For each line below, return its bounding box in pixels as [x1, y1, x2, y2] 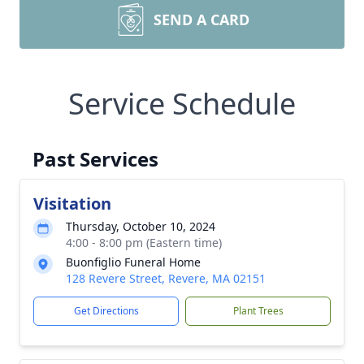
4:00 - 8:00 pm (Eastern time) [66, 235, 222, 250]
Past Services [32, 145, 158, 172]
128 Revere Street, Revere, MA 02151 [66, 271, 266, 286]
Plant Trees [232, 304, 284, 318]
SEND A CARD [154, 10, 249, 29]
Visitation [33, 193, 111, 214]
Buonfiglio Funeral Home [66, 254, 201, 270]
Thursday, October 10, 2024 [66, 219, 215, 234]
